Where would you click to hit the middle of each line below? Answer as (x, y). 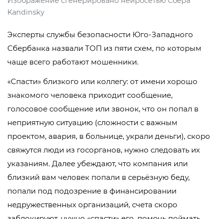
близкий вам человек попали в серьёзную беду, (99, 177)
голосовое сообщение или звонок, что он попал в (103, 109)
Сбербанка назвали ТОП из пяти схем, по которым (104, 48)
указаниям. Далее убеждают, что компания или (98, 164)
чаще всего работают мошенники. (73, 62)
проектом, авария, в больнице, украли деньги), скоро (109, 136)
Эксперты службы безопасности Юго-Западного (100, 35)
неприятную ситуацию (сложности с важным (92, 123)
